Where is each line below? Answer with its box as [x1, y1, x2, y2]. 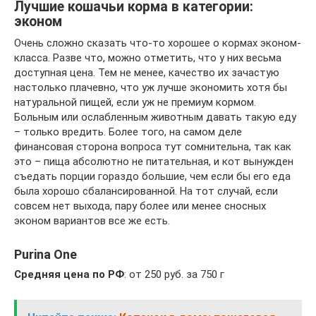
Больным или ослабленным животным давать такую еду [14, 111, 296, 123]
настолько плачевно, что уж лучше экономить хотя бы [14, 81, 287, 94]
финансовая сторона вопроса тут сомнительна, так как [14, 140, 291, 153]
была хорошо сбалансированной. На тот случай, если [14, 185, 278, 197]
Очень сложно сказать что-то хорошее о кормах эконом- [14, 37, 301, 49]
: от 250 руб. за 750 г [124, 268, 224, 281]
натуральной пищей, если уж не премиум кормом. [14, 96, 256, 109]
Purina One [14, 247, 77, 262]
